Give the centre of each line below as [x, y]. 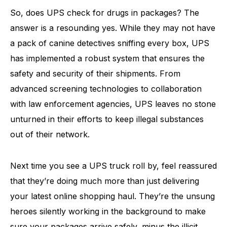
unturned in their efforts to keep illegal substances [107, 119]
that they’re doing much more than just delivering [105, 181]
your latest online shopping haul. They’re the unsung [112, 196]
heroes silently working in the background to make [108, 211]
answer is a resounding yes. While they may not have [113, 28]
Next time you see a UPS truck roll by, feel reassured [113, 166]
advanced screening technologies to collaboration [106, 89]
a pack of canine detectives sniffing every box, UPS [110, 43]
